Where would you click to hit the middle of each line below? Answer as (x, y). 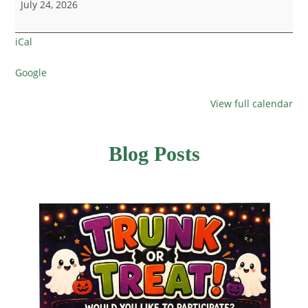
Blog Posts (154, 153)
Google (31, 72)
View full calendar (251, 103)
